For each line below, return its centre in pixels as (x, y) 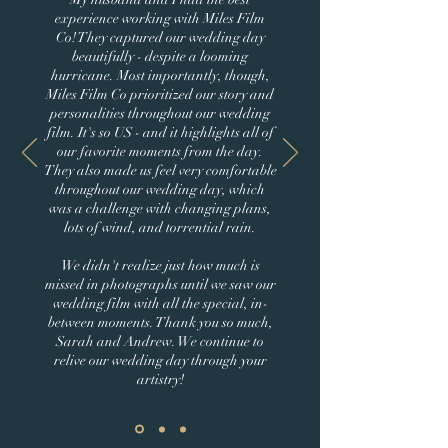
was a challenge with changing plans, (160, 208)
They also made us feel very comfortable (160, 170)
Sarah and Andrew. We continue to (160, 341)
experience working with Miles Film (160, 18)
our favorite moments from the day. (160, 151)
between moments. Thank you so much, (160, 322)
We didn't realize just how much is (160, 265)
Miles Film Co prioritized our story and (160, 94)
